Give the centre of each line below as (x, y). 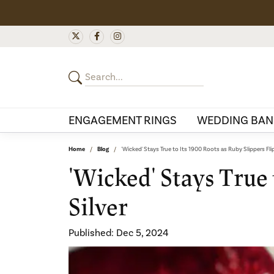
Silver (98, 207)
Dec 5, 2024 (142, 232)
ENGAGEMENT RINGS (123, 120)
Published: (92, 232)
